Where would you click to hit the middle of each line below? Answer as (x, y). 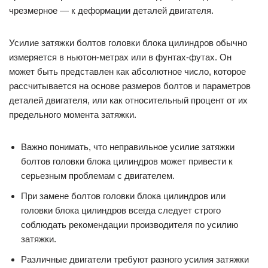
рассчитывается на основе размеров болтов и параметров (130, 86)
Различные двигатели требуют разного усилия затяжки (135, 260)
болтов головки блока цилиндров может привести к (127, 162)
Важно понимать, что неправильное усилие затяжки (128, 147)
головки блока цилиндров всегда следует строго (121, 211)
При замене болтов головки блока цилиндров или (123, 196)
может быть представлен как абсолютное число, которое (127, 72)
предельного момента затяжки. (73, 115)
